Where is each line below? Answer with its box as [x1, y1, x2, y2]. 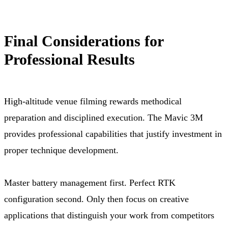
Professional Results [4, 50, 135, 68]
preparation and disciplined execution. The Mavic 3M [4, 112, 203, 123]
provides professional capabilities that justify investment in [4, 128, 222, 139]
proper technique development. [4, 145, 119, 155]
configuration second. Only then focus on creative [4, 193, 189, 204]
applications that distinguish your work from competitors [4, 210, 214, 220]
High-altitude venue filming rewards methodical [4, 96, 182, 106]
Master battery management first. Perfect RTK [4, 177, 176, 188]
